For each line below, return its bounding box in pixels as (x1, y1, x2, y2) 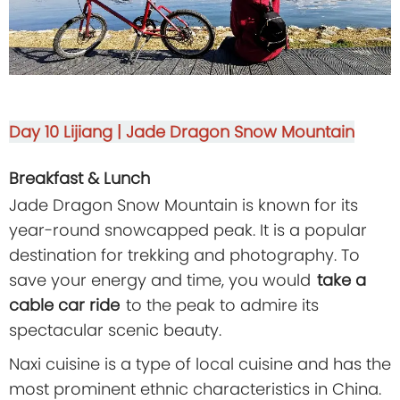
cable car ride (9, 293, 120, 316)
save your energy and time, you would (9, 268, 315, 291)
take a (317, 268, 366, 291)
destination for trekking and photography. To (9, 243, 360, 266)
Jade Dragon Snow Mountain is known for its (9, 193, 358, 216)
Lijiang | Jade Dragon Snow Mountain (63, 120, 354, 143)
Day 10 (9, 120, 63, 143)
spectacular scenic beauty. (9, 318, 221, 341)
